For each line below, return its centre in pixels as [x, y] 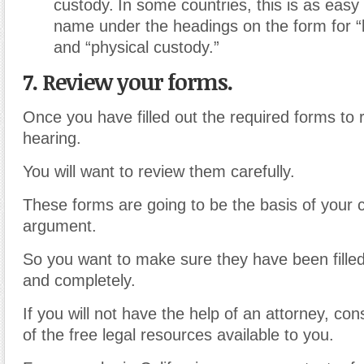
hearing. [52, 139]
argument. [60, 226]
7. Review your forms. [128, 82]
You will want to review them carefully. [159, 172]
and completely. [79, 281]
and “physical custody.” [136, 48]
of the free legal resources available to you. [178, 335]
